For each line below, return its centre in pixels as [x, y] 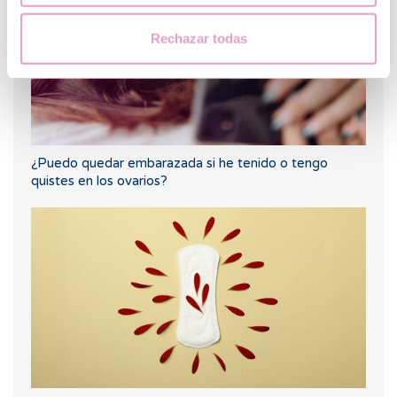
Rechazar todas [198, 38]
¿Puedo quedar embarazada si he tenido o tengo [179, 163]
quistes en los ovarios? [99, 180]
